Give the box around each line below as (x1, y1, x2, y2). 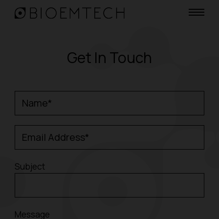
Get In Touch (67, 47, 152, 67)
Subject (15, 160, 45, 172)
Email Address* (22, 131, 89, 144)
